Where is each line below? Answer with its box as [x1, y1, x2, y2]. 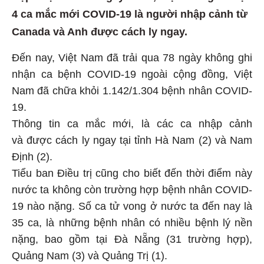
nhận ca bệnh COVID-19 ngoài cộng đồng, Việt [12, 67, 252, 79]
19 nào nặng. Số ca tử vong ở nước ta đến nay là [12, 199, 252, 211]
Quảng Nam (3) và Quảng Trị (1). [12, 248, 167, 260]
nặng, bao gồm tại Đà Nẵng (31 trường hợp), [12, 232, 252, 244]
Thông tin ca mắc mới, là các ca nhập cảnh [12, 116, 252, 128]
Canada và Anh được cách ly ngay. [12, 24, 187, 37]
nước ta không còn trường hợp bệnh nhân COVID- [12, 182, 252, 194]
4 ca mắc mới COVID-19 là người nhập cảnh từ [12, 6, 247, 19]
